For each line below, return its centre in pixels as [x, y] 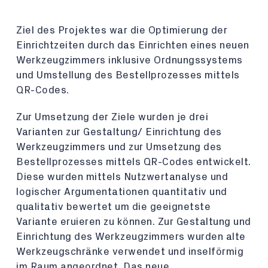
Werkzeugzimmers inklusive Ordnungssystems [130, 60]
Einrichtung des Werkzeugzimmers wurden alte [131, 237]
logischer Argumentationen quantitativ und [122, 192]
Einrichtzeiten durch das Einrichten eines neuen [133, 45]
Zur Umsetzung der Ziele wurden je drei [112, 117]
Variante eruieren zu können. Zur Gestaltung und [134, 222]
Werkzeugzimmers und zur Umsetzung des [119, 147]
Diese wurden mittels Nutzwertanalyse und [122, 177]
